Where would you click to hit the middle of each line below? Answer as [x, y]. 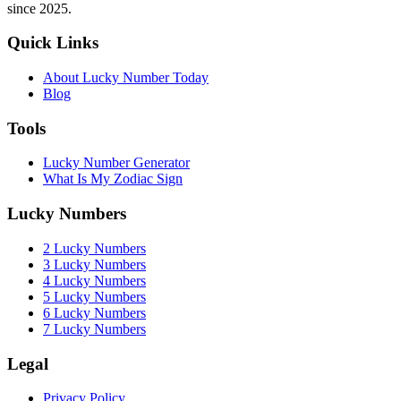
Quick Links [53, 43]
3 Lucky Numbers [94, 264]
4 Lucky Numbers [94, 280]
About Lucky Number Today [126, 77]
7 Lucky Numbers [94, 328]
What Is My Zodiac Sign [113, 179]
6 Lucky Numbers [94, 312]
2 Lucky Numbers [94, 248]
